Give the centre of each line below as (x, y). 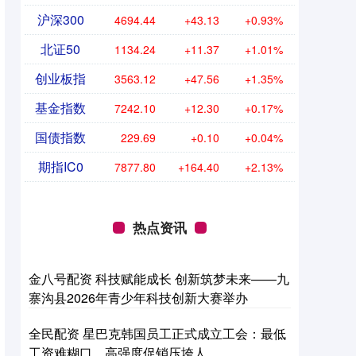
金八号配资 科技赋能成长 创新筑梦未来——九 (159, 279)
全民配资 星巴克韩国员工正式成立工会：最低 (157, 334)
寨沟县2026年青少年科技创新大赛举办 (138, 298)
